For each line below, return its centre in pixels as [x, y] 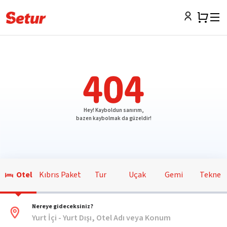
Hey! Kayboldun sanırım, [113, 110]
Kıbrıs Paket [60, 175]
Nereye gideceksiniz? [63, 206]
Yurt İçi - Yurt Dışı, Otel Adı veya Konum [101, 218]
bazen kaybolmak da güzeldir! [113, 118]
